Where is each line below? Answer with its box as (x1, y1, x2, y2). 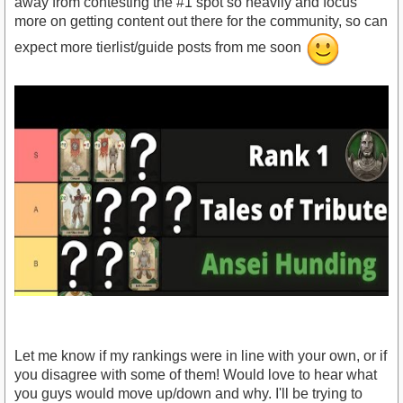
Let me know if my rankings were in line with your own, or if (14, 348, 387, 364)
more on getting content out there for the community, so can (14, 13, 388, 30)
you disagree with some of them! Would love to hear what (14, 367, 377, 383)
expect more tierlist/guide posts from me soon (14, 40, 305, 56)
